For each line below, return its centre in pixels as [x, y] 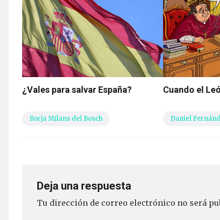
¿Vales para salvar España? [77, 90]
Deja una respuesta [85, 186]
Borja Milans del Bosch [66, 119]
